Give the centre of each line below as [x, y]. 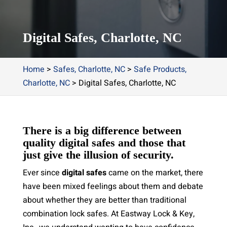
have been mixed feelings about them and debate [113, 186]
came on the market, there [155, 173]
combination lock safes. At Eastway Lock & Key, [108, 214]
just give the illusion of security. [98, 155]
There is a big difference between [102, 130]
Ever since [42, 173]
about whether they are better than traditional [104, 200]
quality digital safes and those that [104, 143]
